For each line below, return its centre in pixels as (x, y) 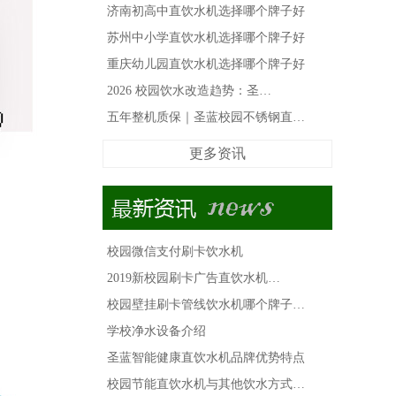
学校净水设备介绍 (156, 331)
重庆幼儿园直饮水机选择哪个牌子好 (206, 64)
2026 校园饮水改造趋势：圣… (189, 91)
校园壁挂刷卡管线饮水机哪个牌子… (206, 305)
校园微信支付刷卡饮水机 (175, 251)
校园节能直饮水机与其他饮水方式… (206, 384)
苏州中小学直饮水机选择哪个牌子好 (206, 38)
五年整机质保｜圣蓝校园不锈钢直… (206, 117)
